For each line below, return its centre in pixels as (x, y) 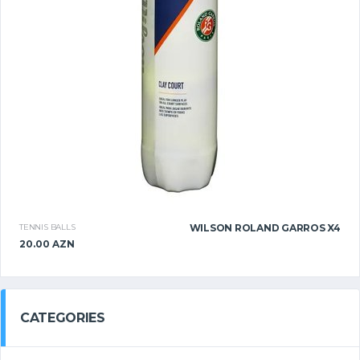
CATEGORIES (63, 317)
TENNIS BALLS (47, 227)
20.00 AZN (47, 243)
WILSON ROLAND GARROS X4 (265, 228)
